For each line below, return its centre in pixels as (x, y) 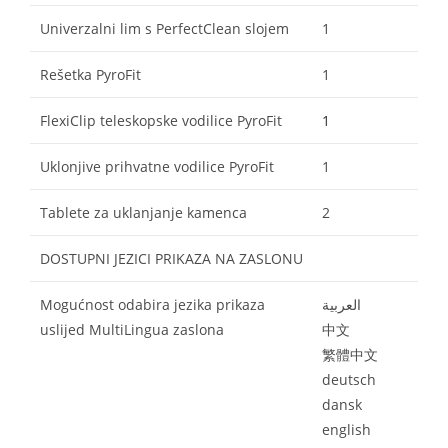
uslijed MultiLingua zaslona (132, 329)
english (346, 429)
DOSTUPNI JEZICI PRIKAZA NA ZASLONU (171, 258)
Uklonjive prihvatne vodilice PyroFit (157, 166)
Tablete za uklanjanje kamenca (143, 212)
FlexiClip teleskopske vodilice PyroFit (161, 120)
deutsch (349, 379)
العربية (341, 304)
